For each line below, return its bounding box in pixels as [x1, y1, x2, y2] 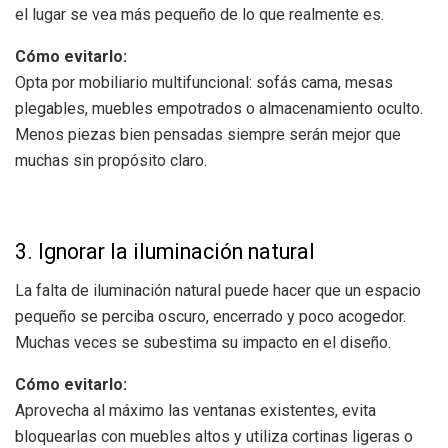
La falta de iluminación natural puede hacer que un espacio [15, 280, 421, 300]
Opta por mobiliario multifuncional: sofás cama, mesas [15, 72, 393, 92]
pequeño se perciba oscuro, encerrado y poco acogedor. [15, 306, 406, 326]
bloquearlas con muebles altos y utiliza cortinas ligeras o [15, 426, 413, 446]
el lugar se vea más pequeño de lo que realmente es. [15, 4, 384, 24]
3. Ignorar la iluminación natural [15, 239, 315, 265]
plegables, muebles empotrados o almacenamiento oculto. [15, 98, 423, 118]
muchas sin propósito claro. [15, 150, 207, 170]
